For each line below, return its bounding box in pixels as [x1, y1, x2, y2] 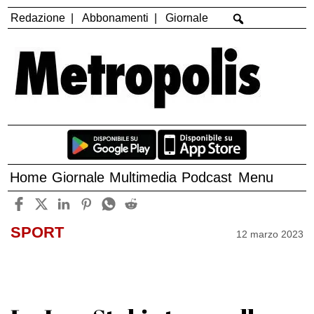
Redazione [11, 11, 66, 24]
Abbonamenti [82, 11, 149, 24]
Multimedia [109, 170, 177, 186]
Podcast [182, 170, 233, 186]
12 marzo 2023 [236, 228, 304, 240]
